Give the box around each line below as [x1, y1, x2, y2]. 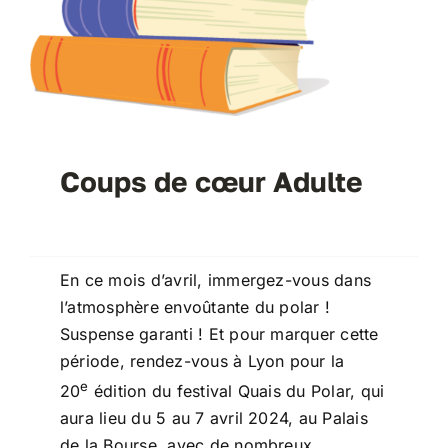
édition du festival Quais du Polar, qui [88, 381, 385, 402]
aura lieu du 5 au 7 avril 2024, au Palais [59, 408, 368, 429]
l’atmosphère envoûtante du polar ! [59, 296, 331, 317]
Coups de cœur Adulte [59, 164, 363, 198]
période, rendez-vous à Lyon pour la [59, 350, 345, 371]
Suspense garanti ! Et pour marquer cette [59, 323, 379, 344]
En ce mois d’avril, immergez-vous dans [59, 269, 372, 290]
